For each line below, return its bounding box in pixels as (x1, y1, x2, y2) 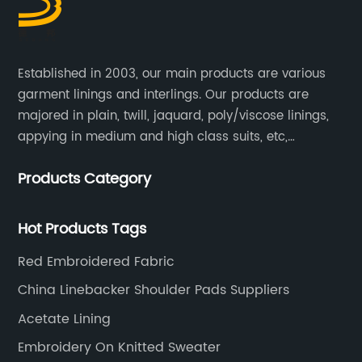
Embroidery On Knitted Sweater (18, 337, 221, 359)
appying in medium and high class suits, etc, (18, 126, 288, 147)
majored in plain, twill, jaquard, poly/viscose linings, (18, 105, 330, 126)
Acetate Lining (18, 308, 112, 330)
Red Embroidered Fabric (18, 250, 175, 272)
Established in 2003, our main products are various (18, 63, 326, 84)
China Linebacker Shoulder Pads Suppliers (18, 280, 290, 301)
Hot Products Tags (18, 217, 147, 241)
